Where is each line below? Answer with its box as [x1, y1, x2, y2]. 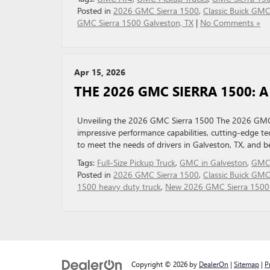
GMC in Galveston [180, 157, 247, 168]
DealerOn [199, 259, 228, 269]
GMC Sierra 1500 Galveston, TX [77, 17, 193, 28]
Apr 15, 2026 [74, 66, 125, 78]
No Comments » [200, 17, 260, 28]
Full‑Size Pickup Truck [97, 157, 175, 168]
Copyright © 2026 [131, 259, 189, 269]
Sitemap [234, 259, 259, 269]
